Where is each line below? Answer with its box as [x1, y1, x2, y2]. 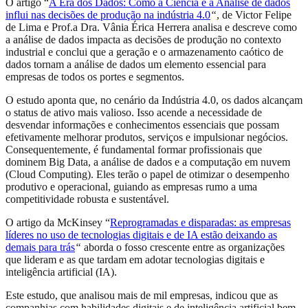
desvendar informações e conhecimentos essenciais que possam [5, 118, 279, 131]
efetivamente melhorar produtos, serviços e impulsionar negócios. [5, 131, 288, 143]
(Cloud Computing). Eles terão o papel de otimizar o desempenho [5, 168, 289, 180]
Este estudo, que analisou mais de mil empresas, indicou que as [5, 289, 278, 301]
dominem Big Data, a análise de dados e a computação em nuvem [5, 155, 290, 168]
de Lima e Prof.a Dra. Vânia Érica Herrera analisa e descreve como [5, 21, 297, 33]
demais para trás [5, 241, 75, 253]
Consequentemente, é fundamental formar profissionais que [5, 143, 262, 155]
